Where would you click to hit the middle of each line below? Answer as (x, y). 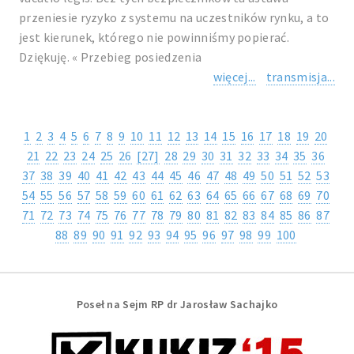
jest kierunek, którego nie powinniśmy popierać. (154, 37)
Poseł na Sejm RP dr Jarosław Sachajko (177, 304)
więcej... (234, 77)
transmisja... (300, 77)
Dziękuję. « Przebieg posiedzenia (111, 57)
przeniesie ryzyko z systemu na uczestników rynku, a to (174, 17)
